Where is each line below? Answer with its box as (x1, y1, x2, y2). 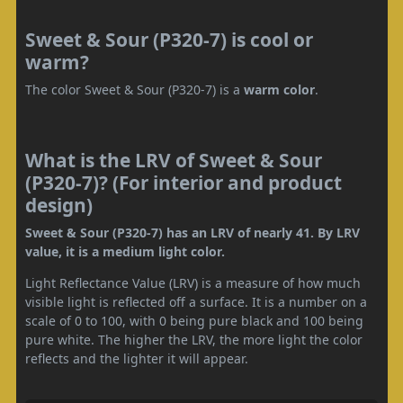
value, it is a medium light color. (25, 243, 225, 260)
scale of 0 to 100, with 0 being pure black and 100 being (25, 312, 363, 329)
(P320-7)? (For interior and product (25, 170, 342, 195)
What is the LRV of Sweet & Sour (25, 148, 322, 173)
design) (25, 193, 93, 218)
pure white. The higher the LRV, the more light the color (25, 331, 363, 348)
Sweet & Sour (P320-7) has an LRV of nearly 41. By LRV (25, 224, 360, 241)
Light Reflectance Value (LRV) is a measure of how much (25, 274, 361, 291)
